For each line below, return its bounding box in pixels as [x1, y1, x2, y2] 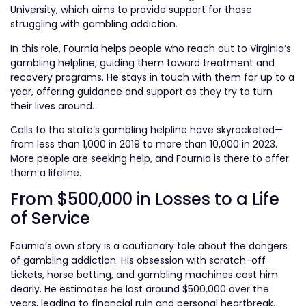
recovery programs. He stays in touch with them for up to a [10, 70, 294, 84]
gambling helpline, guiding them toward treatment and [10, 55, 275, 70]
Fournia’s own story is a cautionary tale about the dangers [10, 239, 288, 253]
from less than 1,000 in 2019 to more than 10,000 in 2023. [10, 137, 277, 151]
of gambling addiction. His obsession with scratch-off [10, 253, 266, 268]
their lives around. [10, 98, 94, 113]
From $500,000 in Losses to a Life [10, 188, 279, 211]
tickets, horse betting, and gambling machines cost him [10, 268, 278, 282]
